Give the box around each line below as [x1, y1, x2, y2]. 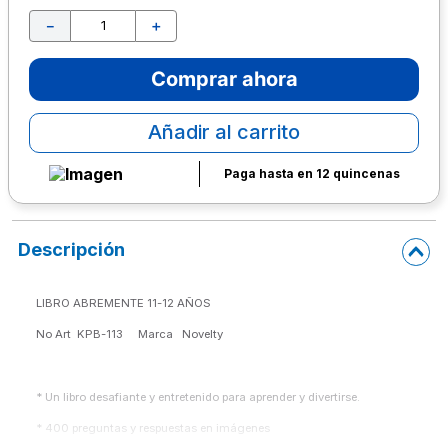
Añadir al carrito [148, 120, 300, 145]
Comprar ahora [150, 66, 298, 91]
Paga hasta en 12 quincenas [223, 166, 400, 182]
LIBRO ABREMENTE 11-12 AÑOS [36, 295, 211, 310]
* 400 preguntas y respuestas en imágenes [36, 421, 270, 436]
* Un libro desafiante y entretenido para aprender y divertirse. [36, 390, 360, 405]
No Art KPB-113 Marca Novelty [36, 327, 226, 342]
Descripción [18, 238, 125, 260]
